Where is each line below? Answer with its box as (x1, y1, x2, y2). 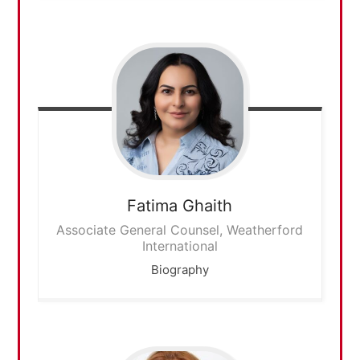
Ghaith (182, 195, 233, 215)
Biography (150, 261, 209, 277)
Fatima (127, 195, 178, 215)
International (141, 237, 218, 254)
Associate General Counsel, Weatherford (56, 221, 304, 238)
